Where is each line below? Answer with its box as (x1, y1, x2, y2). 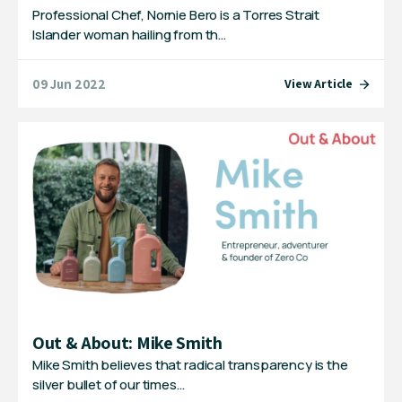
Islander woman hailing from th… (32, 25, 227, 45)
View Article (284, 75, 353, 92)
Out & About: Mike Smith (32, 330, 223, 354)
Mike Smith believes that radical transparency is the (32, 354, 348, 374)
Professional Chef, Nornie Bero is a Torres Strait (32, 5, 320, 25)
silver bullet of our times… (32, 374, 185, 394)
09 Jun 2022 (32, 74, 107, 92)
